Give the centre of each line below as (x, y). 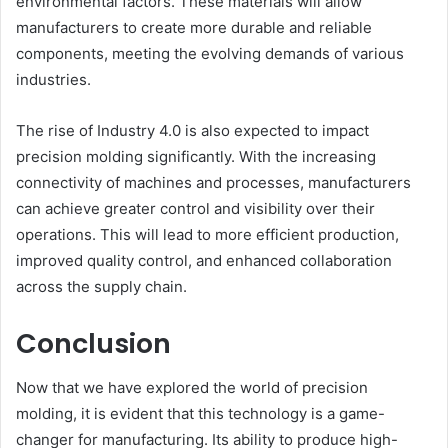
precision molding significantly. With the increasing (196, 156)
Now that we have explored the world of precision (192, 388)
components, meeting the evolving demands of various (210, 53)
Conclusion (93, 343)
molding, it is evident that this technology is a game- (200, 414)
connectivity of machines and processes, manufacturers (213, 182)
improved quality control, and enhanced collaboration (204, 260)
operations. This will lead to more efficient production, (207, 234)
